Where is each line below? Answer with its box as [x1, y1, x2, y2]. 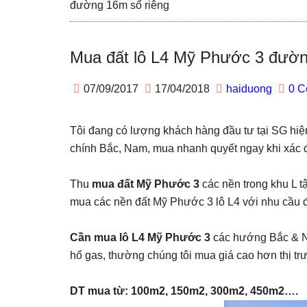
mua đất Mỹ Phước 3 [92, 178, 199, 190]
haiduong [226, 83, 272, 95]
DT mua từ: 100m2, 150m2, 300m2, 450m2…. [70, 285, 298, 297]
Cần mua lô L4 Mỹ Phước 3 [70, 232, 210, 243]
